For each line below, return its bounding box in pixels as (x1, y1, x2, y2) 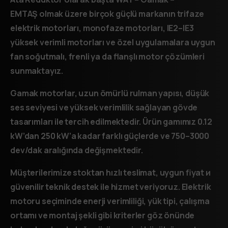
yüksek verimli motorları (10, 37, 105, 48)
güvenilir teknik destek (10, 181, 99, 193)
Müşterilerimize (10, 167, 73, 179)
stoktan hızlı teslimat (73, 167, 156, 179)
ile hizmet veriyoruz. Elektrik (99, 181, 211, 193)
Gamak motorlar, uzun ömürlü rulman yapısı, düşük (10, 88, 210, 99)
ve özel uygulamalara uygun (104, 37, 215, 48)
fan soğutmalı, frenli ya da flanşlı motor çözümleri (10, 51, 205, 63)
